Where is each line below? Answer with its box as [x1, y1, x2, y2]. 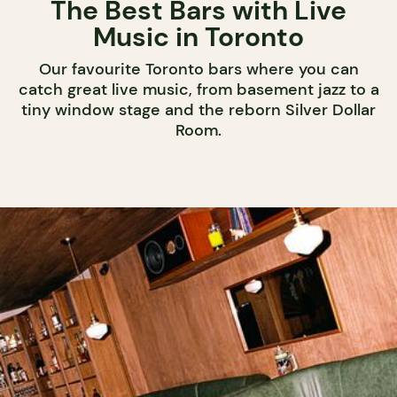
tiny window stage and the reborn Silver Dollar [21, 98, 376, 121]
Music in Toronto [93, 19, 304, 54]
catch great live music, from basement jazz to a [18, 78, 379, 100]
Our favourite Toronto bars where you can [38, 58, 359, 80]
